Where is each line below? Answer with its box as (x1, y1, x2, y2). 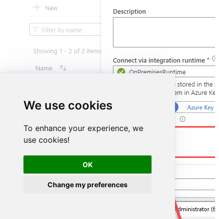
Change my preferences (47, 180, 128, 189)
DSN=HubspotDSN (124, 130, 169, 137)
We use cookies (23, 98, 112, 112)
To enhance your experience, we (23, 123, 143, 133)
